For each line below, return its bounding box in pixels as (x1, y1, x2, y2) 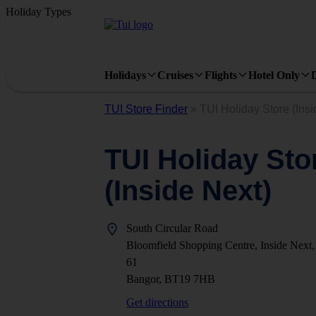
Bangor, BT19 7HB (126, 273, 216, 285)
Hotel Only (248, 68, 300, 81)
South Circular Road (126, 222, 219, 234)
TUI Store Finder (104, 103, 188, 115)
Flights (205, 68, 237, 81)
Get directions (126, 296, 189, 308)
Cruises (157, 68, 193, 81)
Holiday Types (6, 6, 71, 18)
